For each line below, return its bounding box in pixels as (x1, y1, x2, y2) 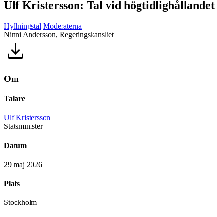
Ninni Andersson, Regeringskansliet (4, 31, 114, 39)
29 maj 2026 (4, 160, 42, 169)
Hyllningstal (4, 22, 41, 31)
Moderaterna (43, 22, 82, 31)
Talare (4, 94, 25, 103)
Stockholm (4, 198, 37, 207)
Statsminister (4, 122, 43, 131)
